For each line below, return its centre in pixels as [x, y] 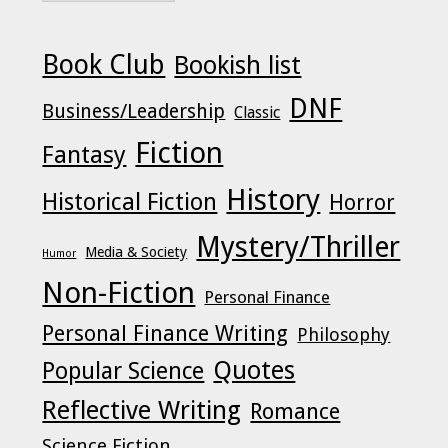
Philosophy [344, 334]
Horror [362, 202]
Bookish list [238, 65]
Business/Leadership [134, 111]
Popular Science [123, 371]
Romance [295, 410]
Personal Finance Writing [165, 333]
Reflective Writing [142, 410]
